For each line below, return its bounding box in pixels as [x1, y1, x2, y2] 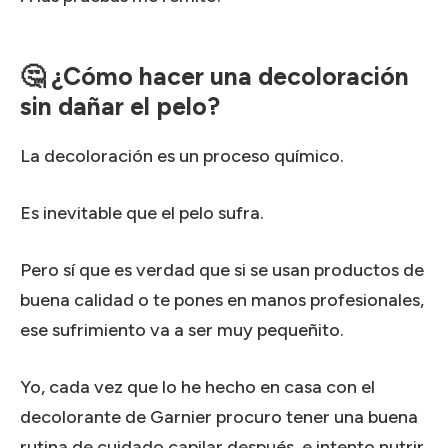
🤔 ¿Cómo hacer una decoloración [20, 60, 409, 91]
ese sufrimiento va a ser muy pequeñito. [20, 318, 344, 341]
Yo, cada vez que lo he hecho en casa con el [20, 375, 375, 398]
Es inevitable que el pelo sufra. [20, 201, 264, 224]
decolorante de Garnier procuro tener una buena [20, 405, 418, 428]
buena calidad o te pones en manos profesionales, [20, 288, 424, 311]
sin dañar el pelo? [20, 90, 220, 121]
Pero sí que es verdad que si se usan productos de [20, 258, 424, 281]
